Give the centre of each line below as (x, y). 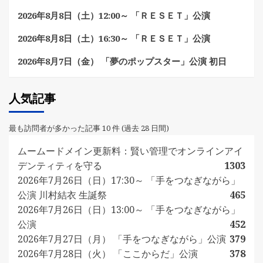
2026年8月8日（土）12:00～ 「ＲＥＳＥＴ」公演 (114, 16)
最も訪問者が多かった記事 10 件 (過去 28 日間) (89, 128)
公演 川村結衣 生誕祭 (62, 195)
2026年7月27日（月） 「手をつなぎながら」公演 (122, 239)
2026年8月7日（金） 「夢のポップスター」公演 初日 (122, 61)
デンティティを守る (60, 166)
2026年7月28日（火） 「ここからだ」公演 (108, 254)
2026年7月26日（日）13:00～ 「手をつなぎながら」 (129, 210)
